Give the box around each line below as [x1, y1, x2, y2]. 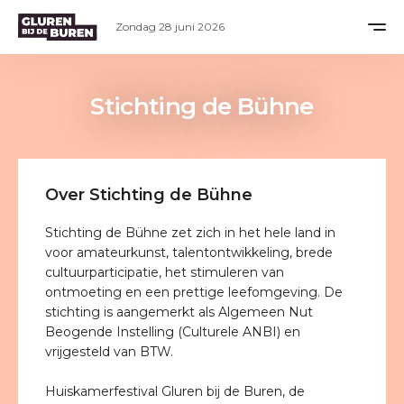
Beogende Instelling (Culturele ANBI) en [45, 324, 300, 340]
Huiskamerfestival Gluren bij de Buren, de [45, 383, 305, 399]
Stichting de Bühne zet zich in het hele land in [45, 225, 335, 241]
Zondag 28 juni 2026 [115, 20, 225, 33]
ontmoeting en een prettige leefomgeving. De [45, 284, 343, 300]
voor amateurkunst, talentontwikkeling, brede [45, 244, 333, 261]
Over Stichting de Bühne [45, 185, 257, 205]
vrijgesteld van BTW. [45, 344, 173, 360]
